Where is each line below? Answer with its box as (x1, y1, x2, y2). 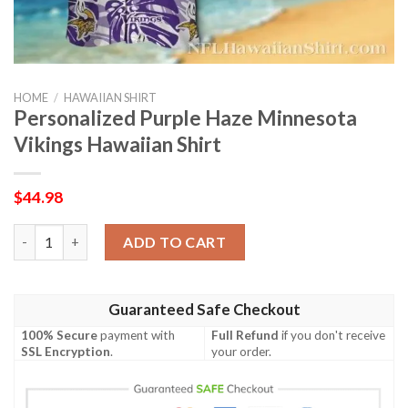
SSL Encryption (21, 343, 111, 359)
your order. (211, 343, 272, 359)
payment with (97, 327, 176, 342)
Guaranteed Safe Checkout (107, 300, 301, 319)
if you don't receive (279, 327, 386, 342)
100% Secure (21, 327, 98, 342)
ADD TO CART (123, 232, 227, 250)
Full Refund (211, 327, 280, 342)
